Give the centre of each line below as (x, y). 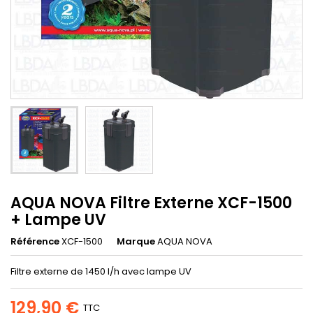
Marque (136, 241)
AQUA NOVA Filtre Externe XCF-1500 (151, 203)
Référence (35, 241)
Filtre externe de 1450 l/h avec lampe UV (102, 271)
